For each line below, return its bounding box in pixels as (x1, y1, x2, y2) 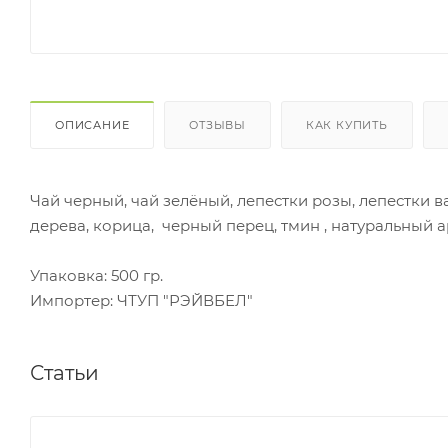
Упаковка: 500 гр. (30, 265, 163, 285)
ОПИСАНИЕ (55, 117, 130, 132)
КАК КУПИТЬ (305, 117, 388, 132)
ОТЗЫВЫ (189, 117, 247, 132)
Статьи (30, 360, 99, 385)
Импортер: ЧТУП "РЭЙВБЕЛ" (30, 290, 253, 310)
